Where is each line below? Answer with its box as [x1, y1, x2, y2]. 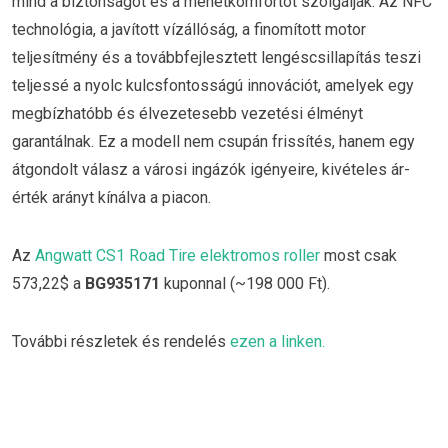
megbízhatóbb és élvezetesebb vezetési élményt [12, 104, 363, 124]
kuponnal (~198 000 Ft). [160, 274, 330, 294]
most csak [320, 246, 397, 266]
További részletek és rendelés [12, 331, 230, 351]
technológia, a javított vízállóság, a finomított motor [12, 20, 366, 40]
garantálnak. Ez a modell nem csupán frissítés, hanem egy [12, 132, 415, 152]
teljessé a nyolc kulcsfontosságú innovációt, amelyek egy [12, 76, 414, 96]
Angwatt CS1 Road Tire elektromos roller [35, 246, 320, 266]
